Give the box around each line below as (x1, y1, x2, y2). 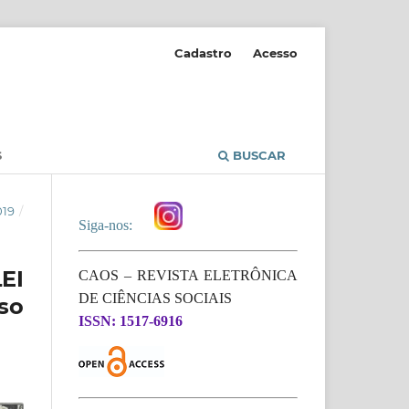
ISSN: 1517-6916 (79, 312, 183, 329)
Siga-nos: (79, 216, 140, 233)
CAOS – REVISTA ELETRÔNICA (79, 267, 298, 283)
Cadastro (174, 45, 233, 60)
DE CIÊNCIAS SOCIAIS (79, 289, 233, 306)
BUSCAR (229, 147, 286, 163)
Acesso (253, 45, 298, 60)
